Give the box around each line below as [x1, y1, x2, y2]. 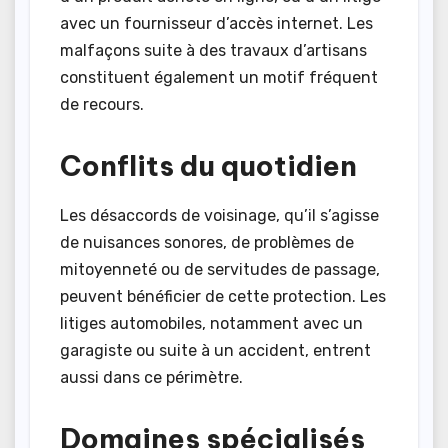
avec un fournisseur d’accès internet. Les [60, 13, 373, 33]
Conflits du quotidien [60, 147, 357, 183]
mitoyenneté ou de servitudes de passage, [60, 259, 380, 279]
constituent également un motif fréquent [60, 67, 378, 87]
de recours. [60, 94, 144, 114]
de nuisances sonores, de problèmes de [60, 232, 354, 252]
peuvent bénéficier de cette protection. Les [60, 286, 386, 306]
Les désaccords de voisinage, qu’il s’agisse [60, 205, 379, 225]
